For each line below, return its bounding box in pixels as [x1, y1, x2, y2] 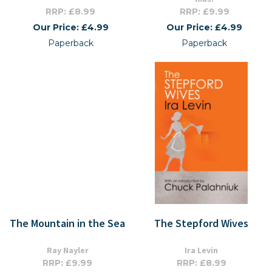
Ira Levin [185, 245, 218, 256]
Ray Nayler [46, 245, 89, 256]
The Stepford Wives [154, 216, 248, 230]
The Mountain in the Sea [10, 216, 126, 230]
